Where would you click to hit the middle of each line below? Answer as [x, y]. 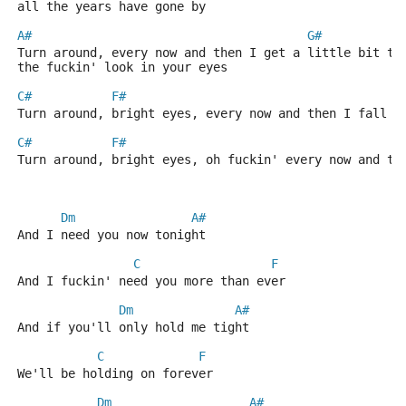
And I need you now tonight [111, 235]
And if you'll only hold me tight [133, 327]
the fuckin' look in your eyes [122, 67]
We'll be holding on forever [115, 373]
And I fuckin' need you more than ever [151, 281]
